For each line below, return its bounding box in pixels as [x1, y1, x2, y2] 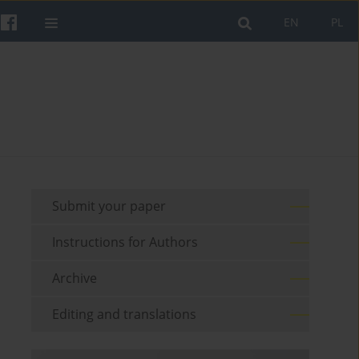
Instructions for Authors [52, 233, 199, 252]
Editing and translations [52, 305, 197, 324]
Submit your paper [52, 197, 167, 216]
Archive [52, 269, 98, 288]
